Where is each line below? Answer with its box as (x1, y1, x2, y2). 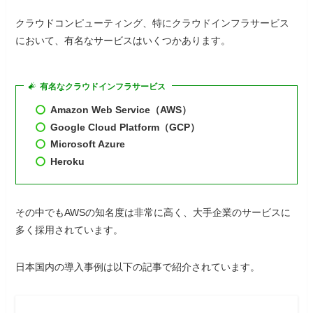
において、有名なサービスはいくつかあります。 (15, 34, 231, 46)
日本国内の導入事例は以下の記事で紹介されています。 (15, 261, 261, 272)
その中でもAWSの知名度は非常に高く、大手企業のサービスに (15, 206, 291, 218)
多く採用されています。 (15, 224, 124, 235)
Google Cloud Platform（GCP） (50, 121, 201, 133)
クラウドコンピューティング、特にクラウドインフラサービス (15, 17, 290, 29)
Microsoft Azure (50, 138, 126, 150)
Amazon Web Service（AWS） (50, 104, 192, 116)
